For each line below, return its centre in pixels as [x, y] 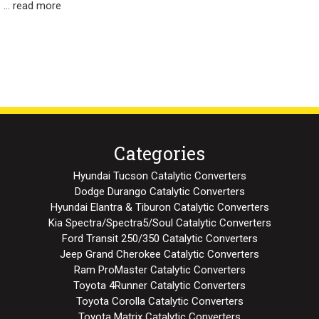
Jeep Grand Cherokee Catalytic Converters [159, 254]
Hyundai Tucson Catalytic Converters [159, 176]
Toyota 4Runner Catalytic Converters [159, 285]
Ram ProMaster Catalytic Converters [159, 270]
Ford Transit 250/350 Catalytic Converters [159, 238]
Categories [159, 153]
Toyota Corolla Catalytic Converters [159, 301]
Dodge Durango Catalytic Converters [159, 191]
